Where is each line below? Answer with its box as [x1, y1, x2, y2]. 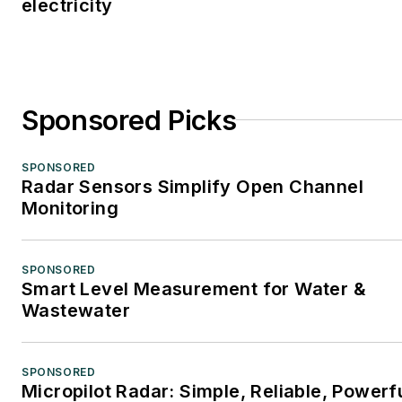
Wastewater [22, 299, 130, 321]
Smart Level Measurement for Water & [22, 277, 366, 300]
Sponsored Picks [22, 103, 237, 136]
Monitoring [22, 197, 118, 219]
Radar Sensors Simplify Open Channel [22, 175, 363, 197]
